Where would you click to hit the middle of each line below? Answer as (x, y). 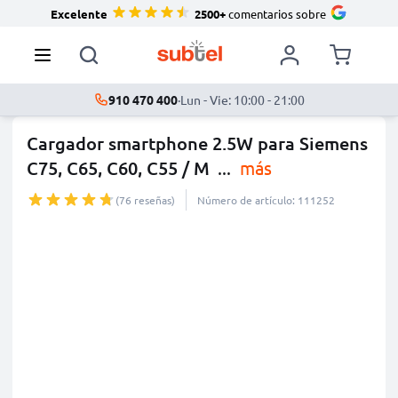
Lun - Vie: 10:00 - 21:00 (242, 99)
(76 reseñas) (145, 200)
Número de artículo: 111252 (266, 200)
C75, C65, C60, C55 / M (118, 168)
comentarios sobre (276, 13)
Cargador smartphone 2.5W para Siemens (197, 143)
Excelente (79, 13)
